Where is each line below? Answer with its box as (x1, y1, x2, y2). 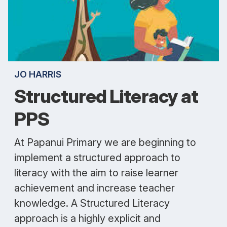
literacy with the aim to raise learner (14, 167, 178, 179)
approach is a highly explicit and (14, 212, 161, 224)
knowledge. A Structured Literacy (14, 197, 170, 209)
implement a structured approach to (14, 152, 180, 164)
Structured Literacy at (14, 85, 199, 107)
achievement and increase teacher (14, 182, 175, 194)
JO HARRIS (14, 69, 61, 80)
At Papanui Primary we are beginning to (14, 136, 196, 148)
